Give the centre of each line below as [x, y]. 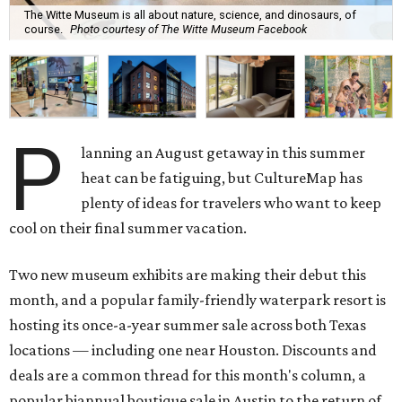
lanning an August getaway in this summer [223, 152]
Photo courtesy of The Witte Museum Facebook [188, 30]
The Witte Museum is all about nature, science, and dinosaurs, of [190, 15]
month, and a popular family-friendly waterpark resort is [197, 299]
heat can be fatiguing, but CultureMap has [222, 177]
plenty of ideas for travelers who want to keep [232, 202]
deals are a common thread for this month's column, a [188, 375]
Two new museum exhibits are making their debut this [188, 274]
